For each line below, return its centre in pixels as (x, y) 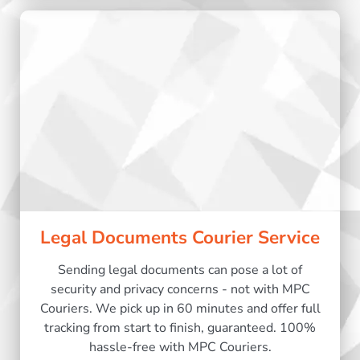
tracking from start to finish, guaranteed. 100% (180, 328)
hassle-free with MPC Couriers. (180, 348)
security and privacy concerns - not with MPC (180, 290)
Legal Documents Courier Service (180, 238)
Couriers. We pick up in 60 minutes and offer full (180, 309)
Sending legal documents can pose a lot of (180, 270)
